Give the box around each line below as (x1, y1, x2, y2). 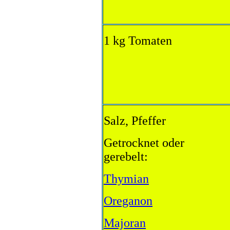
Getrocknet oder (104, 136, 184, 149)
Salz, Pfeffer (104, 114, 166, 127)
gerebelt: (104, 150, 148, 163)
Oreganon (104, 194, 152, 207)
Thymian (104, 172, 149, 185)
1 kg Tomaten (104, 34, 172, 47)
